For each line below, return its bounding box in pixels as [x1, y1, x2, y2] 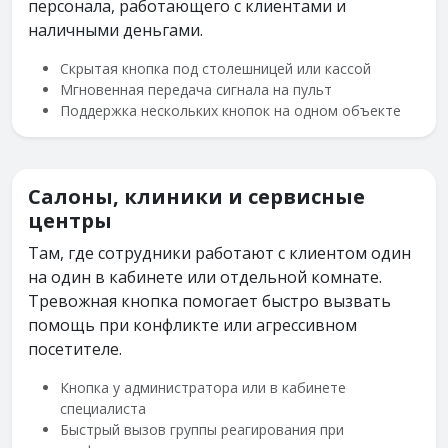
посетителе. [28, 337, 122, 360]
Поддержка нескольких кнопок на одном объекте [60, 100, 401, 120]
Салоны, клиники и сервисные [28, 182, 365, 210]
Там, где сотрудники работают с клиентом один [28, 241, 411, 264]
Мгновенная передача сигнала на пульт [60, 79, 332, 99]
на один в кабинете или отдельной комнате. [28, 265, 382, 288]
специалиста [60, 398, 146, 418]
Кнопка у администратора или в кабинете [60, 377, 346, 397]
